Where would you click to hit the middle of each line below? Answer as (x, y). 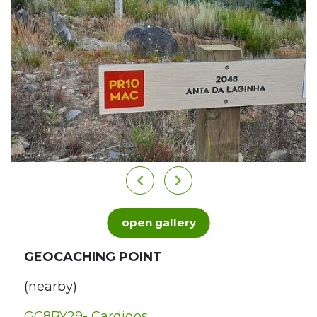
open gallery (158, 223)
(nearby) (50, 286)
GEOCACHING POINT (93, 257)
